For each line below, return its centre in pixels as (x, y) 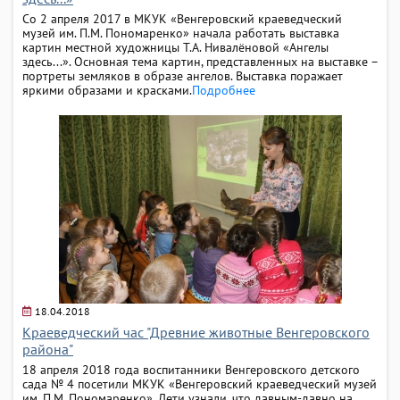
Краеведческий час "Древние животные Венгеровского (196, 332)
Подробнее (224, 90)
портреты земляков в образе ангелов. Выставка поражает (183, 75)
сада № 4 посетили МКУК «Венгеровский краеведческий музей (200, 383)
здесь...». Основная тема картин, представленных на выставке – (200, 61)
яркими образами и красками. (107, 90)
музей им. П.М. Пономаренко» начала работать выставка (181, 33)
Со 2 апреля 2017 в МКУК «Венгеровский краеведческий (182, 18)
